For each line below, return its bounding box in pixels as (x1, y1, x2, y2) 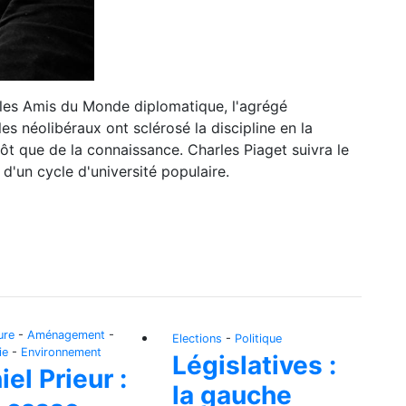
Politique (235, 332, 282, 346)
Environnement (21, 345, 101, 360)
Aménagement (27, 328, 105, 343)
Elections (172, 332, 222, 346)
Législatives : (172, 350, 336, 382)
